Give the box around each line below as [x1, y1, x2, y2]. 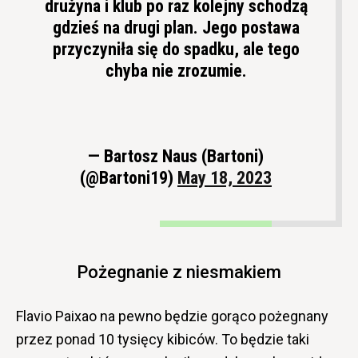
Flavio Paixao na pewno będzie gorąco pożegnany [16, 307, 328, 324]
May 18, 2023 [177, 167, 272, 188]
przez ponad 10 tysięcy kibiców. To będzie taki [16, 330, 309, 348]
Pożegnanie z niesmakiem [77, 261, 281, 282]
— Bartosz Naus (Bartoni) [88, 145, 264, 166]
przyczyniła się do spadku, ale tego [52, 38, 300, 59]
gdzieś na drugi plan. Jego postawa [52, 17, 300, 38]
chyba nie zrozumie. [105, 60, 247, 81]
